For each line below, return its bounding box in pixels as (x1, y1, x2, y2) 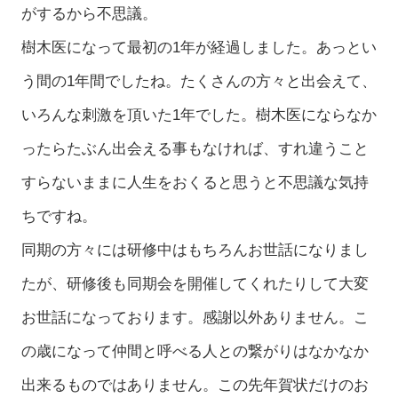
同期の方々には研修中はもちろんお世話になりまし (20, 241, 369, 259)
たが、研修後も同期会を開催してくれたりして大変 (20, 275, 369, 292)
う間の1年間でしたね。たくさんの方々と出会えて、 (20, 72, 377, 90)
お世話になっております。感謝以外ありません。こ (20, 308, 369, 326)
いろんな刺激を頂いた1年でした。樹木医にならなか (20, 106, 377, 123)
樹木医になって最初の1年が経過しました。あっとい (20, 38, 377, 56)
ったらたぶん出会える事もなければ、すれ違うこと (20, 139, 369, 157)
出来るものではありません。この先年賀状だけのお (20, 376, 369, 394)
